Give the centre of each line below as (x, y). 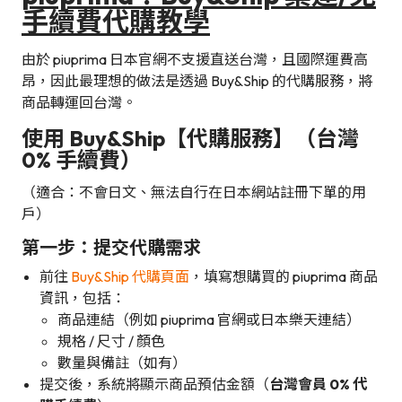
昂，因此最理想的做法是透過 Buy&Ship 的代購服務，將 (197, 81)
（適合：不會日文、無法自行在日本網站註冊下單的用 (194, 192)
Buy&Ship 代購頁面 (130, 277)
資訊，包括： (83, 298)
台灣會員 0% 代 (318, 385)
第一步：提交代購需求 (111, 248)
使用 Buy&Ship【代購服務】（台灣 (190, 139)
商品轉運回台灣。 (79, 103)
